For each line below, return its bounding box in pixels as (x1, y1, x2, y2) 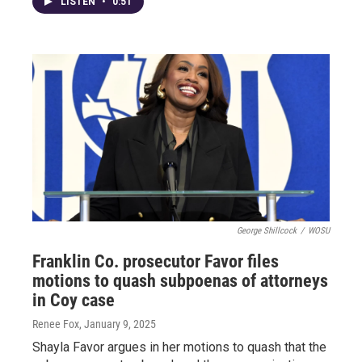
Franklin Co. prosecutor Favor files (32, 250, 279, 271)
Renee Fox (32, 317, 79, 330)
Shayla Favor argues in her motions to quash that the (32, 339, 326, 355)
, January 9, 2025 (79, 317, 156, 330)
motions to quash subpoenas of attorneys (32, 270, 328, 291)
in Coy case (32, 289, 115, 310)
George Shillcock (237, 225, 297, 236)
